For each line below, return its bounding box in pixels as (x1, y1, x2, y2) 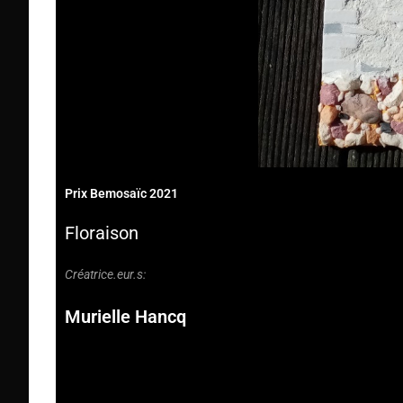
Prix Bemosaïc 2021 (65, 186, 178, 201)
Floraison (65, 222, 139, 245)
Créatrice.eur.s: (65, 267, 146, 282)
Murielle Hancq (65, 306, 186, 328)
